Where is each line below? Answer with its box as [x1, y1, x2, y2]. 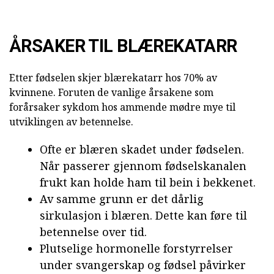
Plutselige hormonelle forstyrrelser [40, 241, 233, 256]
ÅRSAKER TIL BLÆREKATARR [9, 35, 237, 57]
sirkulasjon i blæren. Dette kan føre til [40, 208, 247, 223]
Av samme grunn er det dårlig [40, 191, 204, 207]
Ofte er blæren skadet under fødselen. [40, 142, 244, 157]
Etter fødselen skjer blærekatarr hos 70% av [9, 71, 217, 85]
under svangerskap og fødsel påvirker [40, 257, 246, 273]
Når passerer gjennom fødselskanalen [40, 158, 246, 174]
